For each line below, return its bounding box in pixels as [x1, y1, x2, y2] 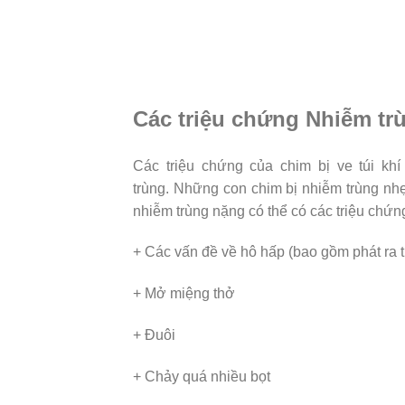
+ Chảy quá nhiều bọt [133, 368, 270, 384]
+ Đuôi [133, 326, 175, 343]
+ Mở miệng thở [133, 286, 235, 302]
